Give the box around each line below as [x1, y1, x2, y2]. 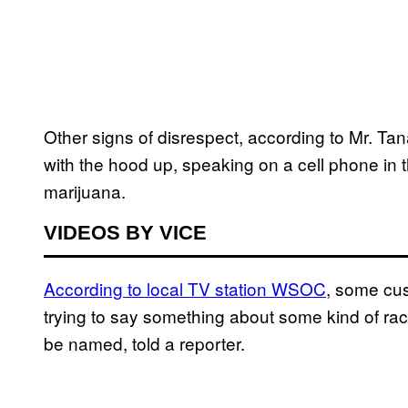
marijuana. [44, 178, 126, 204]
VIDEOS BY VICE [44, 221, 207, 245]
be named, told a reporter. [44, 331, 245, 356]
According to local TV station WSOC [44, 276, 326, 301]
